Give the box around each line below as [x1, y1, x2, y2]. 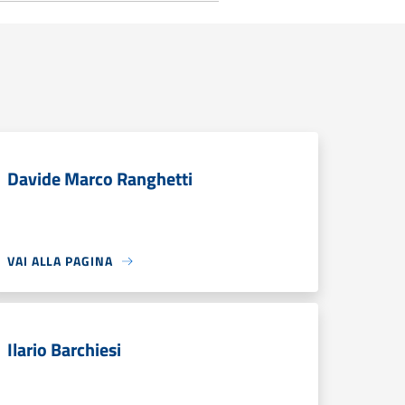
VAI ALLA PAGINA [7, 251, 113, 270]
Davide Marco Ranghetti [7, 165, 193, 193]
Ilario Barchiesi [7, 335, 121, 363]
